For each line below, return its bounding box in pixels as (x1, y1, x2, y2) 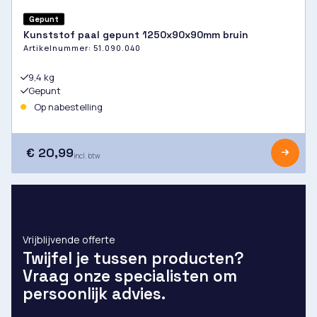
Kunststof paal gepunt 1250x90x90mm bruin (23, 28, 248, 41)
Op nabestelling (32, 100, 103, 113)
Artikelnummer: (23, 42, 93, 53)
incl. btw (74, 150, 100, 161)
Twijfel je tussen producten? (23, 248, 244, 269)
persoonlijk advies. (23, 283, 166, 304)
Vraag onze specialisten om (23, 265, 237, 287)
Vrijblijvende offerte (23, 232, 115, 246)
